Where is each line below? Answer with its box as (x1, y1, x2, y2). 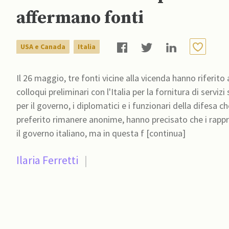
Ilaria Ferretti (16, 153, 78, 168)
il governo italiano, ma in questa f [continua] (16, 127, 186, 140)
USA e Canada (20, 41, 65, 51)
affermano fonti (16, 7, 144, 29)
